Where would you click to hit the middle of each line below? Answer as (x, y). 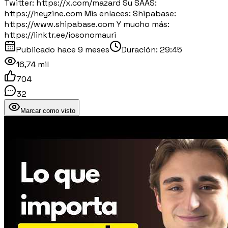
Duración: (141, 49)
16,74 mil (33, 64)
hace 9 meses (83, 49)
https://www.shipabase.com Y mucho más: (87, 24)
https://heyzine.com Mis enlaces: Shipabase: (90, 13)
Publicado (37, 49)
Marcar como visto (48, 110)
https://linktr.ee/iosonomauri (60, 35)
